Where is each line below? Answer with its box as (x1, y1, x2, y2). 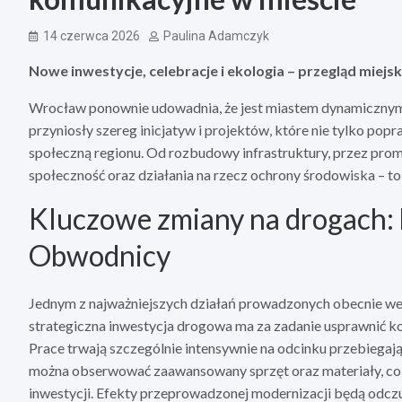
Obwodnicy (29, 238, 170, 274)
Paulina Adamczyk (163, 29, 269, 44)
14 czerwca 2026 (43, 29, 140, 44)
